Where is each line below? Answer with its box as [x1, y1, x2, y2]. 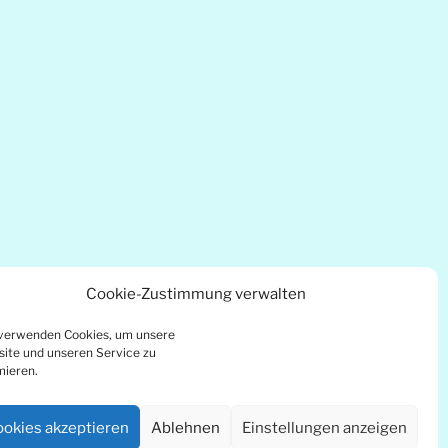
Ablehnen [151, 418, 220, 437]
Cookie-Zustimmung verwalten [85, 285, 306, 303]
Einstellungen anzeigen [242, 418, 407, 437]
